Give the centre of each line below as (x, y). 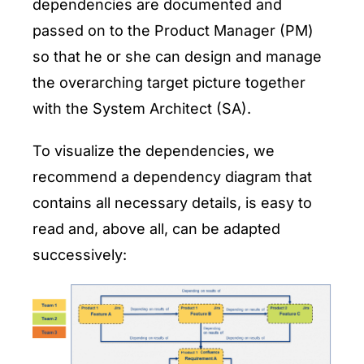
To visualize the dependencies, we (154, 151)
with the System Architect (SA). (142, 108)
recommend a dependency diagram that (172, 177)
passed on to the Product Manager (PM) (173, 30)
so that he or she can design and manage (177, 56)
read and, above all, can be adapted (156, 229)
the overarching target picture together (169, 82)
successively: (80, 255)
